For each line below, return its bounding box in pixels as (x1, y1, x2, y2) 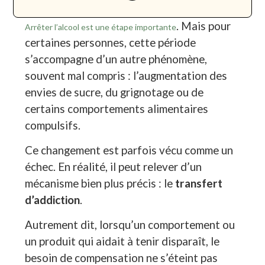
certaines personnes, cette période (25, 35, 196, 49)
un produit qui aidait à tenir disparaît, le (25, 234, 220, 248)
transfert (175, 176, 223, 190)
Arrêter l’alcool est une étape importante (25, 21, 177, 32)
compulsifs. (25, 118, 81, 132)
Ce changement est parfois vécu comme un (25, 143, 234, 157)
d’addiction (25, 193, 80, 207)
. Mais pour (176, 18, 231, 33)
